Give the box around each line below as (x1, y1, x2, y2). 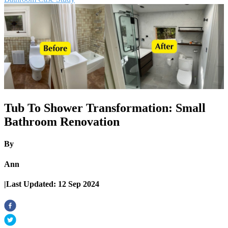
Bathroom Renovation (4, 115, 120, 128)
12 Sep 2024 (58, 179, 99, 188)
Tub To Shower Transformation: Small (4, 101, 206, 115)
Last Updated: (6, 179, 58, 188)
